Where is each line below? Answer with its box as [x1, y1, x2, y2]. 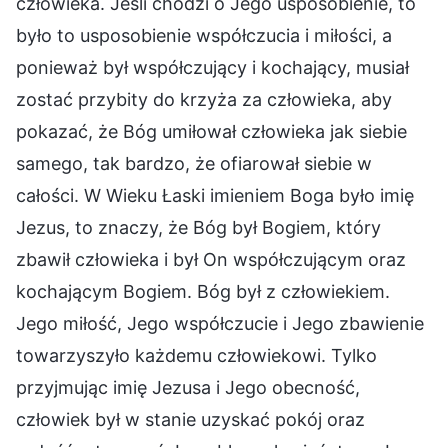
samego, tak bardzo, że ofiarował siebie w [16, 152, 372, 174]
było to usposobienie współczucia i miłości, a [16, 24, 392, 46]
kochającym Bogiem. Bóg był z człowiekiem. [16, 280, 390, 302]
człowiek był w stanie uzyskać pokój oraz [16, 408, 365, 430]
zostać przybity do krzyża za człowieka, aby [16, 88, 392, 110]
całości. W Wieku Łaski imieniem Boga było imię [16, 184, 414, 206]
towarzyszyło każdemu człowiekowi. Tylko [16, 344, 377, 366]
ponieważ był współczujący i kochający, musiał [16, 56, 409, 78]
